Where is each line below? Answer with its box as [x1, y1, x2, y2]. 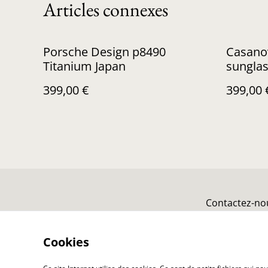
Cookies [43, 234, 89, 250]
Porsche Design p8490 [43, 44, 166, 60]
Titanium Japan [43, 58, 126, 74]
